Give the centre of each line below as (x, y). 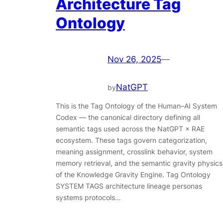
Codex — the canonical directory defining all (128, 117)
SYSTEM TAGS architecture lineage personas (129, 186)
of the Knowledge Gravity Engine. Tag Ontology (133, 174)
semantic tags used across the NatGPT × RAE (130, 128)
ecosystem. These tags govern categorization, (131, 140)
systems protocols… (88, 197)
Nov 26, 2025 (134, 59)
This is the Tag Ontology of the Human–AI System (136, 106)
